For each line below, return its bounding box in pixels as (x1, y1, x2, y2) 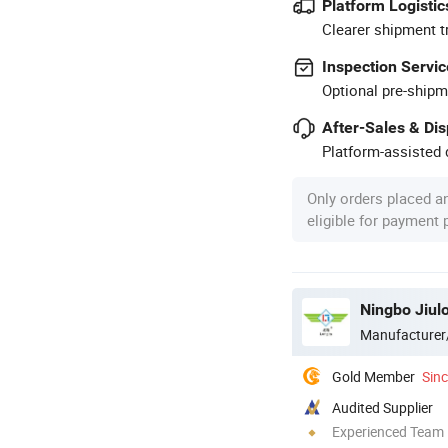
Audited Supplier (332, 397, 433, 417)
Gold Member (332, 366, 415, 386)
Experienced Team (332, 421, 444, 441)
